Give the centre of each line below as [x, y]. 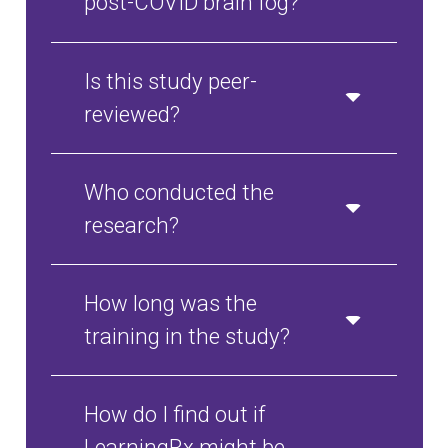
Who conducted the [179, 191]
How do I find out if [175, 414]
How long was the [171, 303]
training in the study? [187, 336]
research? [132, 224]
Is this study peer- [171, 80]
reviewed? [132, 113]
